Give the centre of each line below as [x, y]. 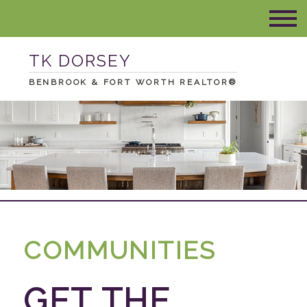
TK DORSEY [80, 61]
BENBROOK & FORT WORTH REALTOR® [133, 82]
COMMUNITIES [120, 250]
